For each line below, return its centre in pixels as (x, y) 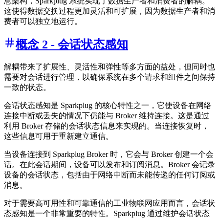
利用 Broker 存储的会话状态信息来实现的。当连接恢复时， (107, 126)
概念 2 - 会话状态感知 (72, 44)
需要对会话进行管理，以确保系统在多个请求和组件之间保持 (109, 77)
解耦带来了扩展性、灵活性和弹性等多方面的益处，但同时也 (109, 66)
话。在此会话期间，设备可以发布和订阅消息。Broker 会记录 (109, 164)
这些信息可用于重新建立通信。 (59, 136)
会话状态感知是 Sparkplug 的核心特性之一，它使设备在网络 (108, 105)
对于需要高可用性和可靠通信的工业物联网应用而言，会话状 (109, 203)
